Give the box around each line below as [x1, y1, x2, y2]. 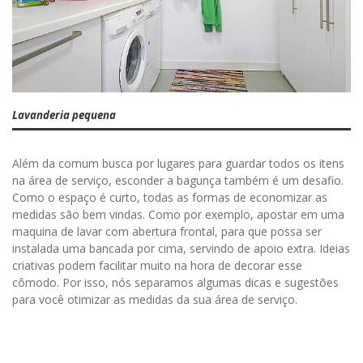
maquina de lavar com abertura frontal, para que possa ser [12, 223, 322, 239]
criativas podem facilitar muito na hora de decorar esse [12, 257, 302, 273]
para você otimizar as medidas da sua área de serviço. [12, 291, 297, 307]
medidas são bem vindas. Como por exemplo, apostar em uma [12, 206, 344, 222]
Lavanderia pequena [12, 108, 116, 123]
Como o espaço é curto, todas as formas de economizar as [12, 189, 327, 205]
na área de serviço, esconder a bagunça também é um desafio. [12, 172, 344, 188]
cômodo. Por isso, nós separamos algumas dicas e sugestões [12, 274, 339, 290]
